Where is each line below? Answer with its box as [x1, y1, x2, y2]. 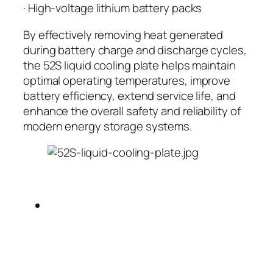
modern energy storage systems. [23, 118, 192, 134]
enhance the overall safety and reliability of [23, 102, 241, 119]
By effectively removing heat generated [23, 26, 224, 43]
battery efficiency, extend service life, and [23, 87, 236, 104]
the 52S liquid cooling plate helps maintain [23, 57, 236, 73]
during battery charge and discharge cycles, [23, 41, 247, 58]
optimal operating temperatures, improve [23, 72, 231, 88]
